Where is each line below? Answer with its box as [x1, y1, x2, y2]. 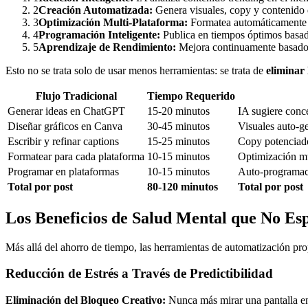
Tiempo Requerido [147, 89, 235, 102]
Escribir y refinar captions [8, 135, 119, 147]
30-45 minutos [147, 120, 210, 132]
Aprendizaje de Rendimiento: [38, 41, 176, 53]
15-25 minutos [147, 135, 210, 147]
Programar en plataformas [8, 165, 119, 177]
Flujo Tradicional [35, 89, 117, 102]
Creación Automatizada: [38, 3, 153, 16]
